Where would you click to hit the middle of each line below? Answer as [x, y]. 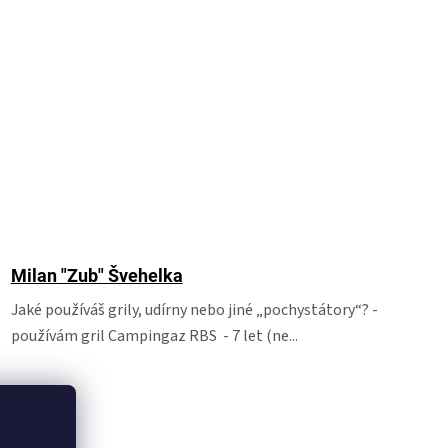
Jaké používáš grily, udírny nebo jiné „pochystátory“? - [194, 310]
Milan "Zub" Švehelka [96, 275]
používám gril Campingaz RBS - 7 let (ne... [154, 336]
